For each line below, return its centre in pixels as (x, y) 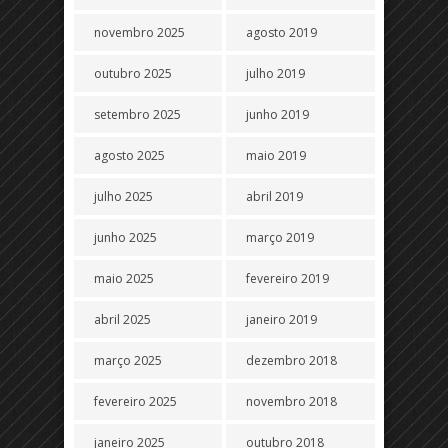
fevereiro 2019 (288, 278)
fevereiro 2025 (135, 401)
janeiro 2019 (282, 319)
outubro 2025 (133, 73)
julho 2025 (123, 196)
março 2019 (280, 237)
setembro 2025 (137, 114)
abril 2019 (275, 196)
